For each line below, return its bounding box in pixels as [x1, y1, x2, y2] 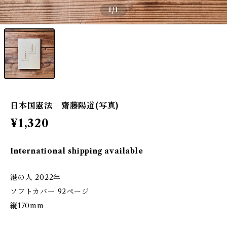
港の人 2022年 [10, 173, 61, 182]
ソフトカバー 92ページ [10, 187, 89, 196]
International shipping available [10, 146, 143, 156]
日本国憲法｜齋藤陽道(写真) [10, 100, 119, 110]
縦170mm [10, 201, 44, 210]
